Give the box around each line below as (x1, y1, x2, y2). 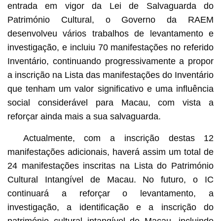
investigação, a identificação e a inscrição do (7, 202, 214, 212)
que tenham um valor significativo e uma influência (7, 83, 214, 94)
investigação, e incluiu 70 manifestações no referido (7, 42, 214, 52)
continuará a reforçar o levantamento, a (7, 188, 214, 198)
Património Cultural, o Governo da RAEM (7, 14, 214, 25)
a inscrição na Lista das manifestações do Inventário (7, 70, 214, 80)
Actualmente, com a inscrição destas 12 (23, 133, 214, 143)
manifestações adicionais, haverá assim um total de (7, 147, 214, 157)
